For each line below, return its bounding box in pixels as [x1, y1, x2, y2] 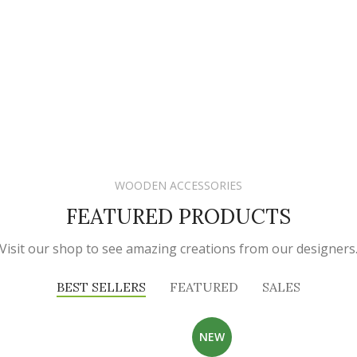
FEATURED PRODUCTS [66, 202, 291, 229]
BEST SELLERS [57, 278, 146, 295]
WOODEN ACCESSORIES [115, 177, 242, 193]
